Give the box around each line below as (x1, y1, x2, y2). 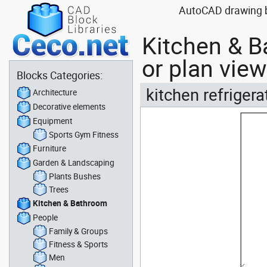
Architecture (33, 86, 77, 98)
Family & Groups (49, 225, 108, 237)
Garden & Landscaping (33, 157, 114, 168)
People (33, 212, 58, 223)
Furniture (33, 142, 66, 154)
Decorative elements (33, 101, 105, 112)
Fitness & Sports (49, 238, 108, 250)
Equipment (33, 115, 72, 126)
